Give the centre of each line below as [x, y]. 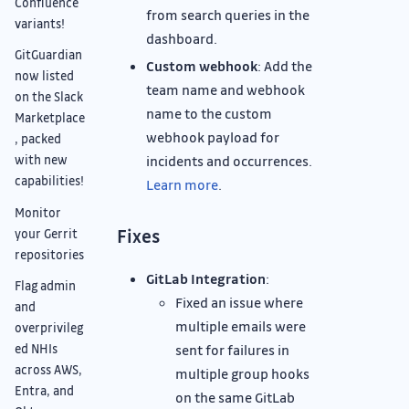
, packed [38, 139]
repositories [49, 254]
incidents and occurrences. [229, 160]
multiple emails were [241, 325]
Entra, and [44, 390]
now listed [44, 76]
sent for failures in [232, 349]
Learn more [182, 184]
